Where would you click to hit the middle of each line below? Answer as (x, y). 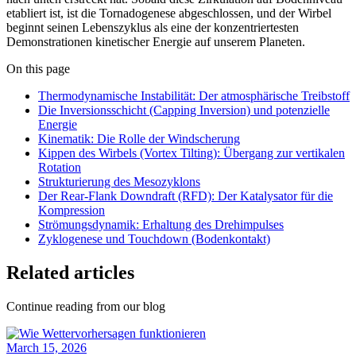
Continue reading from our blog (86, 307)
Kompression (72, 211)
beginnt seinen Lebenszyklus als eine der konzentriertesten (153, 28)
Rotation (60, 168)
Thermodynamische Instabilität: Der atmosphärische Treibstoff (194, 96)
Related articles (70, 273)
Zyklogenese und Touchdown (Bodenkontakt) (154, 239)
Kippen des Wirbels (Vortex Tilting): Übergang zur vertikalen (192, 153)
